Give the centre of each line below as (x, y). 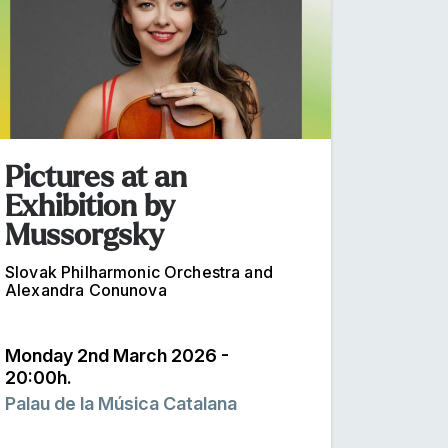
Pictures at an (96, 176)
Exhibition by (90, 205)
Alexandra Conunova (86, 289)
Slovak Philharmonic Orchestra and (139, 271)
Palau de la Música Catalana (121, 403)
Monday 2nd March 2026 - (117, 355)
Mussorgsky (84, 234)
